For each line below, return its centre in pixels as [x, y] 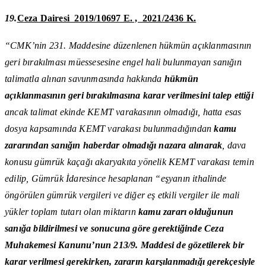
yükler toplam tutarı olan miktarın [72, 212]
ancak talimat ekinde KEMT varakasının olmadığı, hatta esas [123, 112]
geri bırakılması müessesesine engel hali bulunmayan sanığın [123, 62]
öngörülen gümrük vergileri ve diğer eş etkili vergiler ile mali [122, 195]
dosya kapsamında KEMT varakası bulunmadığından [110, 129]
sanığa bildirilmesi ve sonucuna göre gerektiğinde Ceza [114, 229]
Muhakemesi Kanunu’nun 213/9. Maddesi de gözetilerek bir [125, 245]
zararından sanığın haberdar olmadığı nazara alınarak [114, 145]
